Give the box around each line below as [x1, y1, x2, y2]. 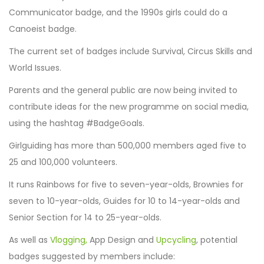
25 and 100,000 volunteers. [9, 156, 117, 168]
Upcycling [156, 233, 196, 246]
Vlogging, [50, 233, 87, 246]
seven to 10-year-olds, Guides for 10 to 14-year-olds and [9, 194, 240, 207]
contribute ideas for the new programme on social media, [9, 100, 249, 113]
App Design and [87, 233, 156, 246]
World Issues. [9, 61, 61, 74]
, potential [196, 233, 237, 246]
